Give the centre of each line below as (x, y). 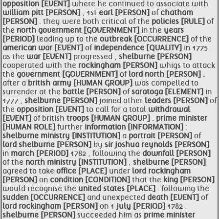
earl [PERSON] (125, 13)
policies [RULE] (179, 22)
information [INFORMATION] (135, 127)
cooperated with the (40, 66)
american (20, 48)
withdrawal (169, 109)
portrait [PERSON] (161, 136)
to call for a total (117, 109)
